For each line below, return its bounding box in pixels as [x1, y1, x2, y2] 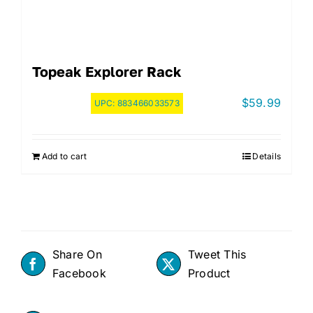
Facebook [52, 265, 106, 280]
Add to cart [42, 150, 87, 161]
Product [188, 265, 231, 280]
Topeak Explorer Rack [32, 62, 182, 80]
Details [252, 150, 281, 161]
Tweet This [188, 247, 247, 261]
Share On [52, 247, 102, 261]
